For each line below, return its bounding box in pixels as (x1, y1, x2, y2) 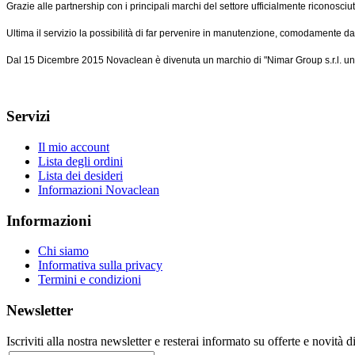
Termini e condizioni (38, 273, 141, 287)
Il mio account (38, 139, 109, 154)
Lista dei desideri (38, 168, 123, 182)
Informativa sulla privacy (38, 258, 162, 273)
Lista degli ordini (38, 154, 123, 168)
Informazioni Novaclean (38, 182, 159, 197)
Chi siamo (38, 244, 89, 258)
